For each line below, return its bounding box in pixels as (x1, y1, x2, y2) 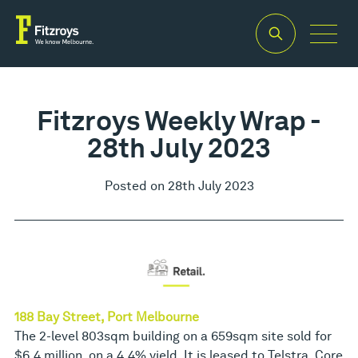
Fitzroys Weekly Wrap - (37, 105, 321, 137)
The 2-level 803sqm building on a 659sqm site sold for (14, 328, 332, 344)
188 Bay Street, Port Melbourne (14, 309, 199, 325)
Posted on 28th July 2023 (104, 178, 254, 194)
